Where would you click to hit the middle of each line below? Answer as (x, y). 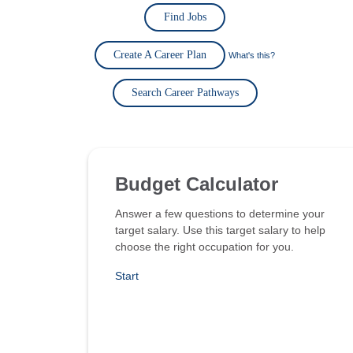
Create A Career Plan (160, 55)
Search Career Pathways (185, 93)
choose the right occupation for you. (204, 247)
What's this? (252, 55)
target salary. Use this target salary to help (220, 230)
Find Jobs (185, 17)
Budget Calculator (197, 184)
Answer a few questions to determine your (220, 214)
